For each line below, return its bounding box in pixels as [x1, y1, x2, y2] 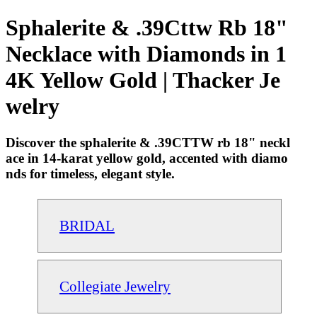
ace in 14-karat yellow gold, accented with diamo [6, 150, 288, 166]
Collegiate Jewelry [59, 277, 171, 294]
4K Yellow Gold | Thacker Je [6, 67, 280, 93]
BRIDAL [59, 217, 115, 234]
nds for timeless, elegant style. [6, 166, 175, 181]
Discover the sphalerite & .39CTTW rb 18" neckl [6, 134, 290, 150]
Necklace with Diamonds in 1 [6, 41, 287, 67]
